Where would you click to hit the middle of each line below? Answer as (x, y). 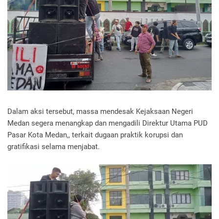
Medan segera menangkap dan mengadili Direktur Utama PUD (108, 123)
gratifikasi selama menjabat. (54, 147)
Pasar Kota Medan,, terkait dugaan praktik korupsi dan (95, 135)
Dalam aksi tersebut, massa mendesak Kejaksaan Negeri (100, 112)
